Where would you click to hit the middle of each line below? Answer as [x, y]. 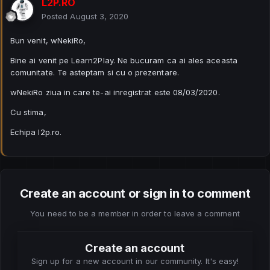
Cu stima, [30, 112]
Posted [56, 16]
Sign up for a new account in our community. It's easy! [135, 261]
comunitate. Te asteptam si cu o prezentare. [95, 72]
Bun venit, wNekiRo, [48, 40]
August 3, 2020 [99, 16]
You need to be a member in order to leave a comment [135, 213]
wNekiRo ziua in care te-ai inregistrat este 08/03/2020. [115, 92]
